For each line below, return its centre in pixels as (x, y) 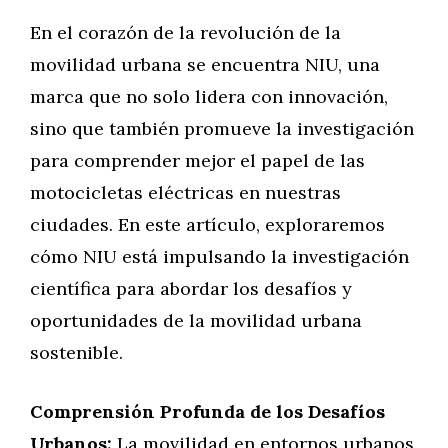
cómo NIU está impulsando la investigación (219, 256)
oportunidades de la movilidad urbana (196, 320)
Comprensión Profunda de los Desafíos (207, 411)
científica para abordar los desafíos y (191, 288)
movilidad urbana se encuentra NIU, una (205, 64)
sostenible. (76, 352)
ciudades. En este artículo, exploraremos (207, 224)
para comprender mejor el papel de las (197, 160)
